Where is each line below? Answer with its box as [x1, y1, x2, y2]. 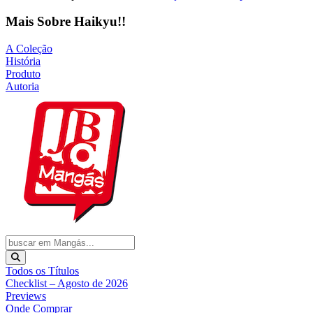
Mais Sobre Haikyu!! [6, 14, 126, 29]
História [6, 55, 41, 68]
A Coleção [6, 43, 52, 55]
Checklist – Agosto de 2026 [6, 277, 128, 290]
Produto [6, 68, 41, 80]
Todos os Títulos [6, 265, 79, 277]
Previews [6, 290, 46, 303]
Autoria [6, 80, 39, 93]
